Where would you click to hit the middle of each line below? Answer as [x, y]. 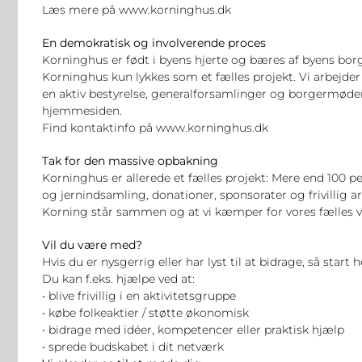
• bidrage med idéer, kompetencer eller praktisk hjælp [193, 329]
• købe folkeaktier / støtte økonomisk [145, 312]
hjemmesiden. [82, 110]
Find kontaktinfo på [99, 127]
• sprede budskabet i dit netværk [133, 346]
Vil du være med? [92, 244]
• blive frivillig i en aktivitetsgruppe [139, 295]
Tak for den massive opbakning [130, 160]
